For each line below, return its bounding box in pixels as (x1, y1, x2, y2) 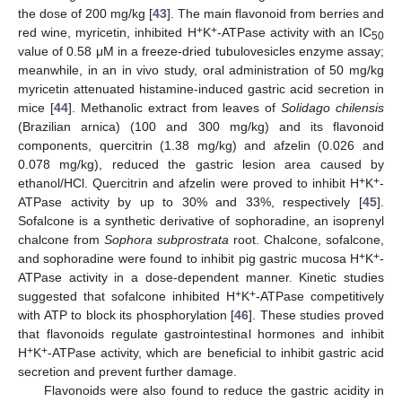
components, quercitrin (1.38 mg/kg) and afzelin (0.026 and (18, 138, 384, 153)
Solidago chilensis (281, 100, 384, 116)
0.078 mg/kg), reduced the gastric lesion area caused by (18, 157, 384, 172)
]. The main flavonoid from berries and (167, 6, 384, 22)
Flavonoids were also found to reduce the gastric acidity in (43, 383, 384, 398)
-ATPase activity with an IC (216, 25, 371, 40)
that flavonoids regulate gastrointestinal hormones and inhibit (18, 327, 384, 342)
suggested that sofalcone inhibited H (18, 289, 235, 304)
